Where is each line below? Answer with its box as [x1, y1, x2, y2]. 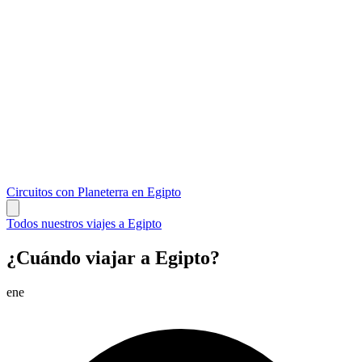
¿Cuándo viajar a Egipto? [6, 246, 220, 268]
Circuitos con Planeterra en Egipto [6, 184, 181, 199]
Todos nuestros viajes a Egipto [6, 216, 162, 230]
